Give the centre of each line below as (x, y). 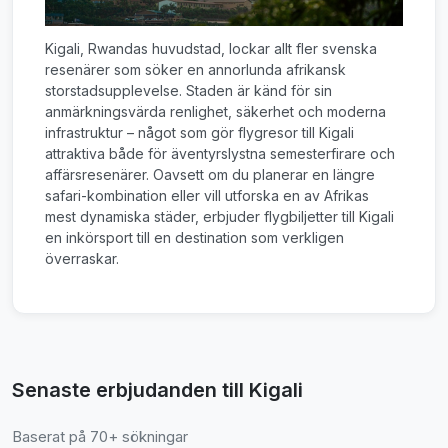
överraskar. (82, 258)
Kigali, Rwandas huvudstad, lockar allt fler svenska (211, 48)
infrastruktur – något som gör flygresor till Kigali (199, 132)
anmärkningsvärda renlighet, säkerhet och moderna (215, 111)
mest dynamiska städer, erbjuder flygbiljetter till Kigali (219, 216)
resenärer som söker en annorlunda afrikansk (195, 69)
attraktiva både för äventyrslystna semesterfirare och (220, 153)
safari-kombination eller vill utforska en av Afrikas (207, 195)
